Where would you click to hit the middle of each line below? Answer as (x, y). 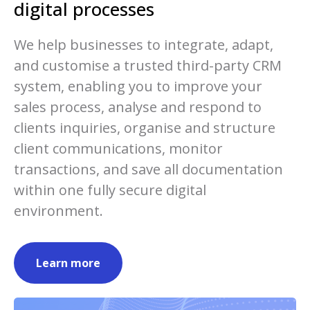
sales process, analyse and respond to (138, 107)
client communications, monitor (118, 148)
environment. (58, 211)
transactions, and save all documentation (148, 169)
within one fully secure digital (110, 190)
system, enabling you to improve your (138, 86)
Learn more (68, 263)
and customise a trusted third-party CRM (148, 65)
